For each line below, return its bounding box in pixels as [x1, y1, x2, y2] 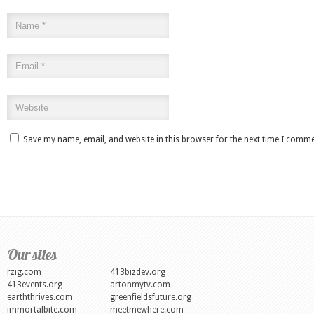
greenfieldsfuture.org [110, 292, 191, 303]
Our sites [7, 245, 57, 265]
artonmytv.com [110, 280, 170, 290]
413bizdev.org [110, 267, 165, 278]
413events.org [7, 280, 62, 290]
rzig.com [7, 267, 41, 278]
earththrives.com [7, 292, 73, 303]
